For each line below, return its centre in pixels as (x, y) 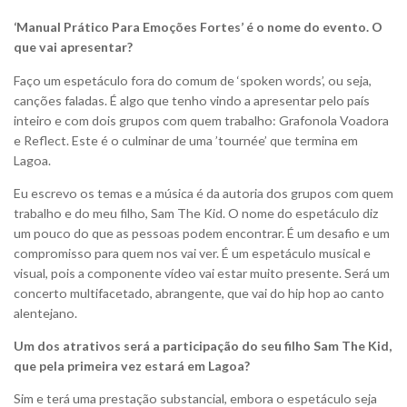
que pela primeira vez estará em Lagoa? (132, 365)
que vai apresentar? (73, 47)
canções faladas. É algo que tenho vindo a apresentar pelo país (192, 100)
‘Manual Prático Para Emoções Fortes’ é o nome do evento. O (198, 27)
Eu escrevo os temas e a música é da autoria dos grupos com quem (203, 193)
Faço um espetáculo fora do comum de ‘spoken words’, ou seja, (193, 80)
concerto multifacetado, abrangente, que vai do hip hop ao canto (199, 293)
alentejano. (45, 313)
